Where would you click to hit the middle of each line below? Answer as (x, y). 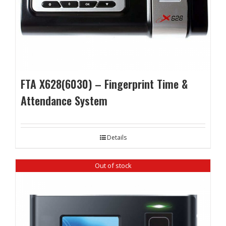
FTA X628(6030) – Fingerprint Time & (104, 84)
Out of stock (113, 165)
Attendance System (64, 100)
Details (117, 137)
